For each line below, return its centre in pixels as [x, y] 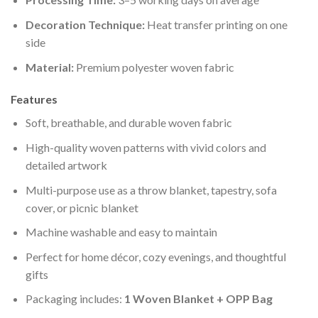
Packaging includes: [75, 299]
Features [34, 99]
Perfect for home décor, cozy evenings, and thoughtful [155, 256]
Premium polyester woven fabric [154, 67]
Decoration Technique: [85, 24]
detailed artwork [66, 165]
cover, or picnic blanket [82, 207]
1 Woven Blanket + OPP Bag [198, 299]
